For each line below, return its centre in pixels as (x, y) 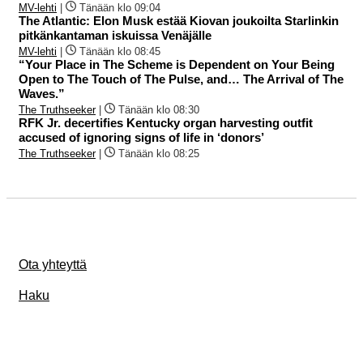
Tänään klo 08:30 (159, 109)
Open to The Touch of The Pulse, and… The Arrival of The (181, 79)
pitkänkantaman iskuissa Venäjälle (115, 35)
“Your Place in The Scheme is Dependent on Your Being (177, 64)
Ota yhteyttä (53, 264)
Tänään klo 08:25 (159, 153)
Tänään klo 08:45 (120, 51)
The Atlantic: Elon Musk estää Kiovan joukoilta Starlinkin (179, 20)
